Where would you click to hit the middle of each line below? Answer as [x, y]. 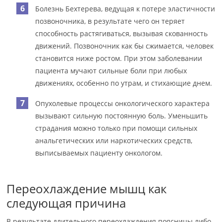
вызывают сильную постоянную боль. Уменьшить [122, 116]
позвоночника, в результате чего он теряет [110, 21]
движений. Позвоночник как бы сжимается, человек [125, 46]
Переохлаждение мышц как [87, 189]
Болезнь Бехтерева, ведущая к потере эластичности [125, 9]
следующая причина [66, 203]
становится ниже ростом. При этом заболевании [119, 58]
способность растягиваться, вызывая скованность [122, 33]
